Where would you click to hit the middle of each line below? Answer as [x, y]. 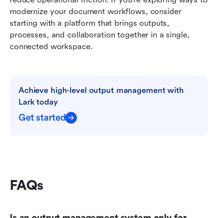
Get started [42, 118]
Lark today [38, 102]
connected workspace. [51, 47]
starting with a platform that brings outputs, [90, 23]
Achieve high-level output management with [101, 91]
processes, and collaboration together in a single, [100, 35]
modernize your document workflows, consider [96, 12]
